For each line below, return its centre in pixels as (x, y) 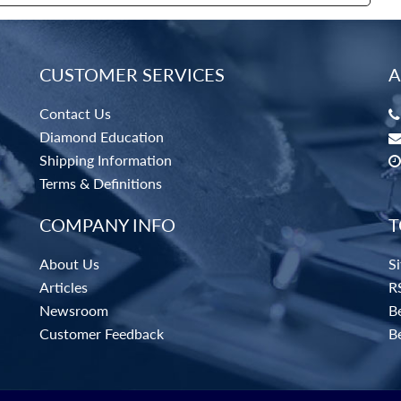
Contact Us (75, 114)
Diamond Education (102, 137)
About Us (69, 264)
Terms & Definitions (101, 183)
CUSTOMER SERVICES (132, 75)
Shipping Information (106, 160)
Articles (64, 287)
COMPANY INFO (107, 225)
